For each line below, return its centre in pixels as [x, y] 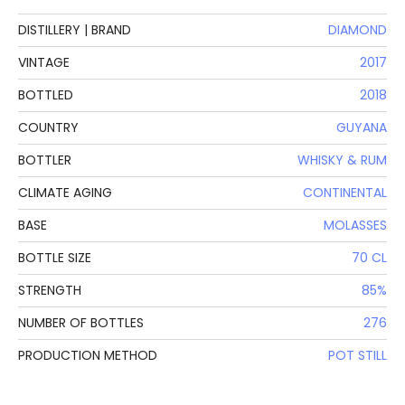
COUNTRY [48, 128]
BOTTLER [45, 160]
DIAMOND [358, 30]
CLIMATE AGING [65, 193]
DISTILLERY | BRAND [75, 30]
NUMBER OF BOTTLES [81, 323]
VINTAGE [44, 63]
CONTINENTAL [345, 193]
